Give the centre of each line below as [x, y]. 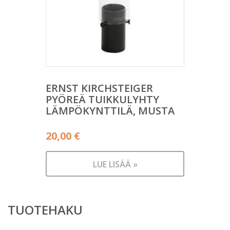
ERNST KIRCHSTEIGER [99, 88]
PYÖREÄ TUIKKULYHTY [102, 99]
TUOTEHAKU [45, 209]
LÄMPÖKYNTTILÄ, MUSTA [110, 110]
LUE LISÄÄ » [115, 164]
